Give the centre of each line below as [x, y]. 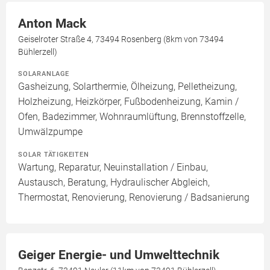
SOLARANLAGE [44, 73]
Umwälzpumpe [50, 131]
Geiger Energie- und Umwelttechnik [119, 255]
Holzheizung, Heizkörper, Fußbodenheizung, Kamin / [128, 101]
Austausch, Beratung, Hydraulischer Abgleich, [114, 182]
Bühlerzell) [38, 52]
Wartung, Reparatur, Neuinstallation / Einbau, [113, 167]
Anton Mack [52, 23]
